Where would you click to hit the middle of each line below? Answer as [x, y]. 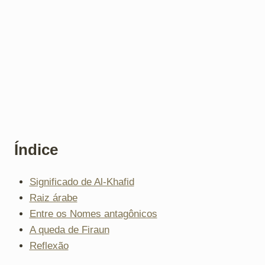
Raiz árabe [53, 198]
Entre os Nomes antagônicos [93, 214]
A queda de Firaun [69, 230]
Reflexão [49, 245]
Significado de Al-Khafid [82, 182]
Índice [36, 149]
